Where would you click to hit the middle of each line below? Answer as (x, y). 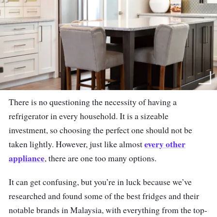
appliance (27, 158)
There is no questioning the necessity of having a (93, 102)
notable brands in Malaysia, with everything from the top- (108, 210)
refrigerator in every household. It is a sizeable (89, 116)
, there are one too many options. (102, 158)
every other (165, 144)
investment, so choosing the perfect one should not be (101, 130)
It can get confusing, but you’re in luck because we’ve (100, 182)
